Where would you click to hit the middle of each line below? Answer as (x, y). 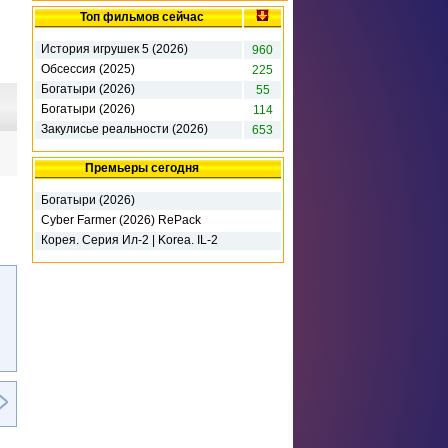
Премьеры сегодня (142, 168)
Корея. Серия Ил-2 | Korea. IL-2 (129, 240)
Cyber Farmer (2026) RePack (121, 220)
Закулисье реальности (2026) (124, 129)
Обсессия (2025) (88, 69)
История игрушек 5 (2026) (114, 49)
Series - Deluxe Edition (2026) (123, 254)
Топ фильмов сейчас (142, 17)
